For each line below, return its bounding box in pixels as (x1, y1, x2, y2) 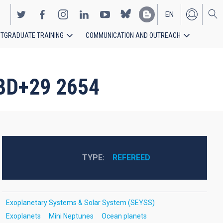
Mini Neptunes (48, 212, 94, 220)
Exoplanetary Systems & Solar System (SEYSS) (5, 199, 155, 207)
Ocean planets (101, 212, 147, 220)
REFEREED (112, 153, 150, 162)
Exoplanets (5, 212, 41, 220)
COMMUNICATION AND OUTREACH (86, 31, 181, 39)
